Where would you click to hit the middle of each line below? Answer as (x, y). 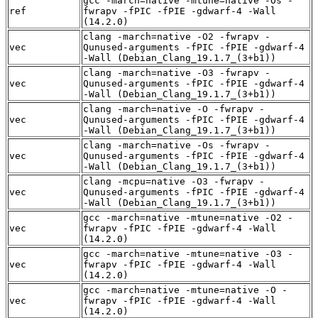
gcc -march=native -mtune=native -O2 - (188, 217)
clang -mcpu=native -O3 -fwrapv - (174, 181)
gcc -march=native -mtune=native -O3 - (188, 253)
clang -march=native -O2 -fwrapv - (177, 36)
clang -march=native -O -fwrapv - (174, 109)
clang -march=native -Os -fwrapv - (177, 145)
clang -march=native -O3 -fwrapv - (177, 72)
